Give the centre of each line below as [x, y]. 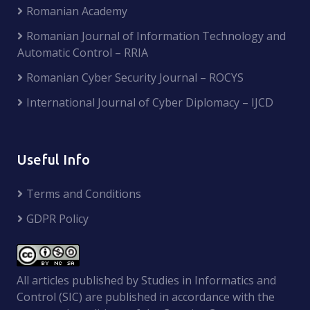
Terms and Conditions [84, 193]
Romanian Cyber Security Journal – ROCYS [135, 77]
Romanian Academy [77, 11]
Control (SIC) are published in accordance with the [146, 297]
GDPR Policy [57, 218]
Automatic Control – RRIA [83, 52]
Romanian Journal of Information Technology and [156, 36]
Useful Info [53, 159]
